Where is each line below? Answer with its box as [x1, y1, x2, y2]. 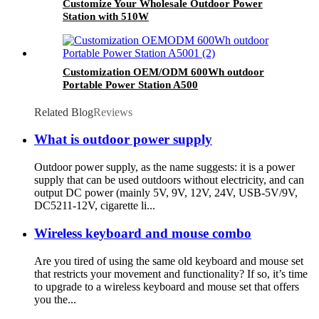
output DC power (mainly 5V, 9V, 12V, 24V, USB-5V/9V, [34, 187, 298, 199]
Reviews [93, 105, 132, 118]
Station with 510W [63, 10, 149, 22]
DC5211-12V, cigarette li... [34, 199, 155, 212]
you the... [34, 293, 76, 305]
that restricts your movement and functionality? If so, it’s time [34, 267, 308, 280]
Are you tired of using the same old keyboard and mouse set [34, 254, 303, 267]
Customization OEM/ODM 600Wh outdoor [63, 66, 264, 78]
